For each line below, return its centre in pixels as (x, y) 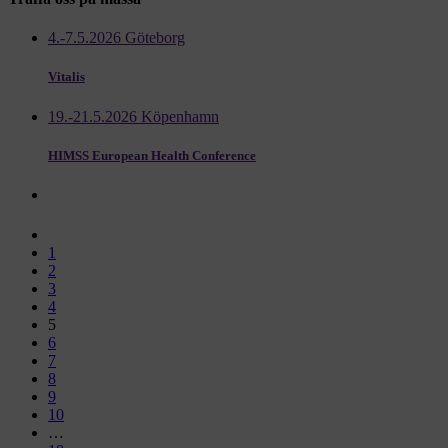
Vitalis (66, 77)
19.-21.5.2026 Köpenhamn (133, 116)
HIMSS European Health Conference (152, 155)
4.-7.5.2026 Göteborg (116, 38)
